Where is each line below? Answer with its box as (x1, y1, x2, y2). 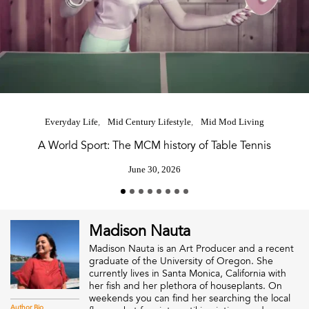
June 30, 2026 (128, 163, 181, 175)
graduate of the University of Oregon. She (89, 254, 273, 268)
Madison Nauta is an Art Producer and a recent (89, 241, 294, 255)
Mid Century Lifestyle (108, 116, 191, 127)
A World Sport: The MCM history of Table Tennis (38, 137, 271, 153)
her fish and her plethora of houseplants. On (89, 279, 282, 292)
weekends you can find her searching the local (89, 291, 290, 305)
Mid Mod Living (201, 116, 264, 127)
